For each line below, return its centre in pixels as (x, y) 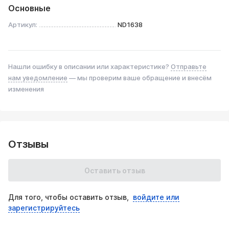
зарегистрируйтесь (44, 208)
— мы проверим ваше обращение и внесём (140, 78)
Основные (29, 8)
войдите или (156, 197)
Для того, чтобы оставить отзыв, (71, 197)
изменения (26, 89)
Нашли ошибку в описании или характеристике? (89, 66)
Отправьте (189, 66)
